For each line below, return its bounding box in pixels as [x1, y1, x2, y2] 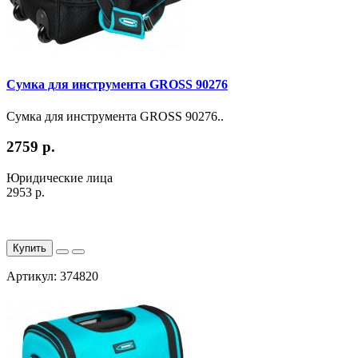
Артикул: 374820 [6, 269, 98, 284]
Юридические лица [6, 171, 113, 185]
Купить [13, 242, 46, 255]
